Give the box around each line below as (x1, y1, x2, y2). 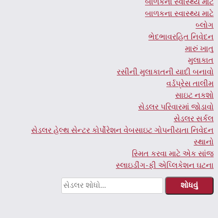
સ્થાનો (194, 138, 214, 146)
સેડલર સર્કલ (174, 114, 214, 123)
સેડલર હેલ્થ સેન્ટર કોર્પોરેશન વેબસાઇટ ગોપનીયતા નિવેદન (31, 126, 214, 134)
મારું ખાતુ (185, 44, 214, 53)
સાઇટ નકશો (175, 91, 214, 99)
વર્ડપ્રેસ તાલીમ (166, 79, 214, 88)
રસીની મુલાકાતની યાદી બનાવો (117, 68, 214, 76)
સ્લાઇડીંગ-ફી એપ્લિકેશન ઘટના (116, 161, 214, 169)
